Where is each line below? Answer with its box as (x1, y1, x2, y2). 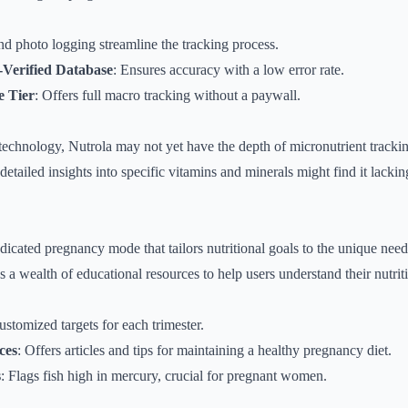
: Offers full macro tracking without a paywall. (35, 87, 301, 103)
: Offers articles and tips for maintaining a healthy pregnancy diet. (17, 342, 392, 358)
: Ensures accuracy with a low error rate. (113, 62, 344, 77)
